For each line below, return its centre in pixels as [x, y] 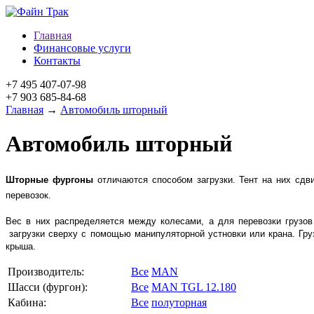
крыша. [21, 246]
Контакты [57, 61]
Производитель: [46, 271]
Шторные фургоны [49, 179]
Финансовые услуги [82, 48]
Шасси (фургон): [48, 287]
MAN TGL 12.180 [194, 287]
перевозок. [28, 195]
